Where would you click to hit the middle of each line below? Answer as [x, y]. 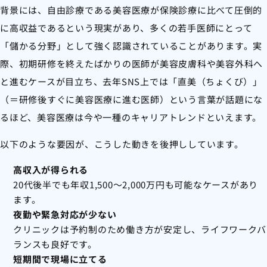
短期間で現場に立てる [60, 259]
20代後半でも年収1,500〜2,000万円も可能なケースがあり [136, 185]
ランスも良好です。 [55, 244]
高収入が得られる [51, 170]
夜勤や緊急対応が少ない [65, 215]
